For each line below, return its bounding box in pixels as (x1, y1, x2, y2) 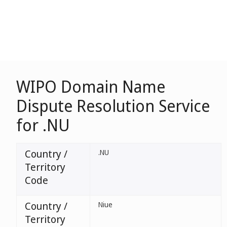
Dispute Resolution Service (16, 95, 210, 117)
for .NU (16, 114, 70, 136)
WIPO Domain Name (16, 75, 165, 97)
